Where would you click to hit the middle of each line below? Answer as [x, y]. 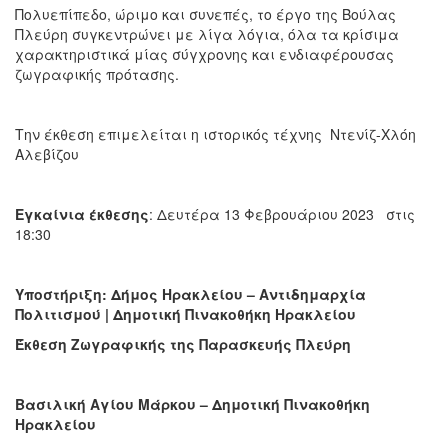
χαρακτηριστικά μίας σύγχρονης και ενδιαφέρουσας [204, 53]
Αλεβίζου [47, 153]
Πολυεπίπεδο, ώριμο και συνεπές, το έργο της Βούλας [205, 13]
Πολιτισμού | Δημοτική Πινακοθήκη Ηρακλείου [185, 313]
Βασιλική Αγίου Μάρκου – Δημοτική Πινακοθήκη [192, 403]
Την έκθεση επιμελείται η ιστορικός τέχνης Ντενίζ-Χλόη [215, 133]
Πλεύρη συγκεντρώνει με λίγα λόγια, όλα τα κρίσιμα [207, 33]
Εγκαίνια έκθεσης [82, 213]
